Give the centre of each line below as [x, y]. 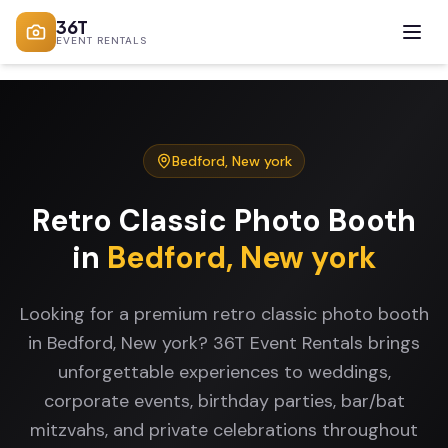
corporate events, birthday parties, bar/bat [224, 401]
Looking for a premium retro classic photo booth [224, 314]
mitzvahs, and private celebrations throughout [224, 430]
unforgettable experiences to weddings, [224, 372]
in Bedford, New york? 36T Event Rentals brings [224, 343]
